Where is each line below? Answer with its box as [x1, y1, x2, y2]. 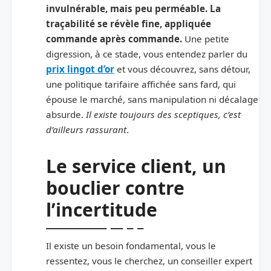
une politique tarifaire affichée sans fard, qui [46, 77, 236, 90]
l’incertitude [46, 197, 157, 222]
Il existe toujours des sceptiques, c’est [86, 108, 241, 120]
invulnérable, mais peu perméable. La [46, 2, 221, 15]
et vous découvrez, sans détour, [114, 62, 250, 75]
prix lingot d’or [46, 62, 114, 75]
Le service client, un [46, 153, 226, 178]
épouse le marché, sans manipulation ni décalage [46, 93, 258, 105]
